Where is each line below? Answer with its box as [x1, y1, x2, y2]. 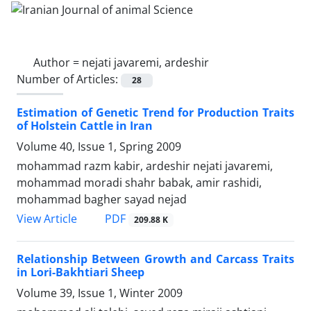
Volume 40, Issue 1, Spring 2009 [17, 138, 181, 154]
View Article [17, 211, 77, 226]
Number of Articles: [17, 71, 121, 87]
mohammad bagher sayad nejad [17, 191, 187, 207]
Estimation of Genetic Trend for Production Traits [17, 104, 294, 120]
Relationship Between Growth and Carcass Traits [17, 251, 294, 267]
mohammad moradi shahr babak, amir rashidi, [17, 174, 262, 190]
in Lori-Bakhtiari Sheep [17, 264, 144, 280]
